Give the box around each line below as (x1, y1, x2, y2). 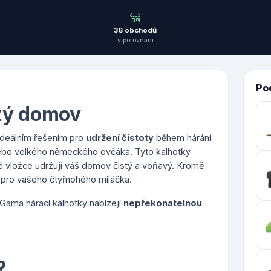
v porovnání (117, 36, 154, 44)
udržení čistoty (86, 132, 154, 143)
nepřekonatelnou (123, 198, 202, 208)
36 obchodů (114, 26, 157, 34)
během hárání (154, 132, 211, 143)
